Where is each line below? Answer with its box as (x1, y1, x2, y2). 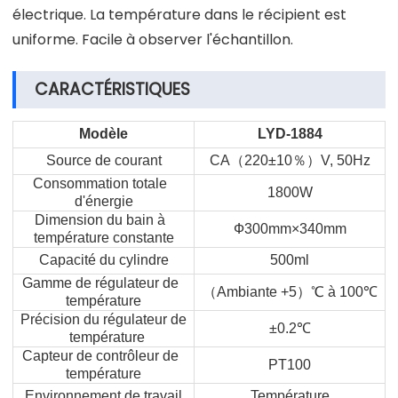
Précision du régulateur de (20, 311, 187, 327)
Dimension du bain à (35, 211, 172, 227)
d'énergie (74, 193, 133, 209)
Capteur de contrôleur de (21, 347, 186, 363)
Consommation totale (33, 175, 174, 191)
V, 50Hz (320, 152, 370, 168)
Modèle (79, 125, 128, 141)
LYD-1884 (257, 125, 322, 141)
